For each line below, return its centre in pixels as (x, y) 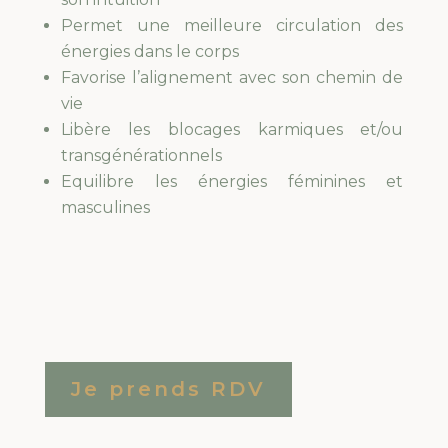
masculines (105, 208)
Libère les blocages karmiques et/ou (232, 130)
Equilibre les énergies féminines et (232, 182)
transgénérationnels (141, 156)
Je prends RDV (168, 389)
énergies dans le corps (149, 52)
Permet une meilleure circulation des (232, 26)
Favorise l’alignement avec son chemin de (232, 78)
